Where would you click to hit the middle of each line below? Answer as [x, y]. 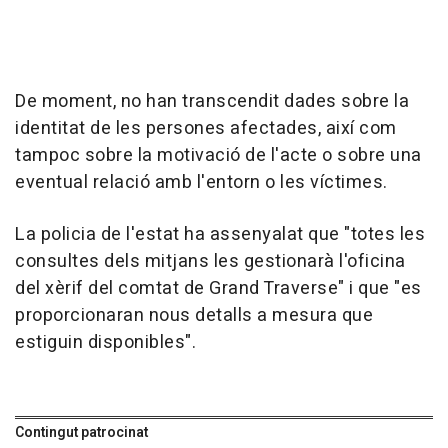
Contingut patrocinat [81, 433]
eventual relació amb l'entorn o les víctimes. [201, 183]
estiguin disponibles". [105, 343]
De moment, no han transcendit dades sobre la [212, 102]
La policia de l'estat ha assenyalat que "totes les [220, 235]
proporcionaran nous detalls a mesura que [194, 316]
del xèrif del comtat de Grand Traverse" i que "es [218, 289]
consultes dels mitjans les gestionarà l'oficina [210, 262]
